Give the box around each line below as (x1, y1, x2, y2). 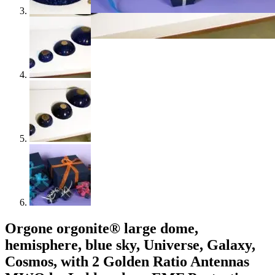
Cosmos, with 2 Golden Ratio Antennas (5, 253, 249, 269)
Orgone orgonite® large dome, (5, 220, 198, 236)
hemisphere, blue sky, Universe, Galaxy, (5, 236, 255, 253)
